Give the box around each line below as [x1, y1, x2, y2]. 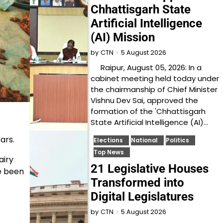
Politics [166, 136, 190, 144]
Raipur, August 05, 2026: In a [91, 62, 202, 73]
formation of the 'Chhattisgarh [91, 106, 206, 116]
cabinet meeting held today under [91, 73, 220, 84]
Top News [94, 148, 124, 156]
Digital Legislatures [91, 190, 194, 204]
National [131, 136, 158, 144]
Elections [94, 136, 123, 144]
